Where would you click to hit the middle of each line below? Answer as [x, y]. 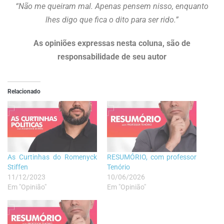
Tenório [119, 167]
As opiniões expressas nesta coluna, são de [112, 43]
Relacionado [24, 91]
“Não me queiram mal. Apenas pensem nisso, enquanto [112, 6]
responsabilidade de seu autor [112, 56]
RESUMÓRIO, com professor [152, 157]
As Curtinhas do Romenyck [52, 157]
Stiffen [18, 167]
